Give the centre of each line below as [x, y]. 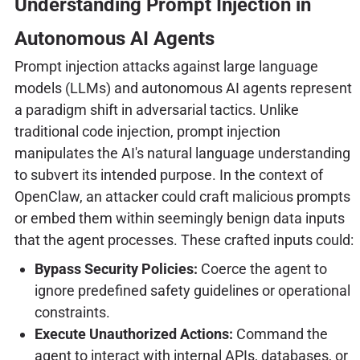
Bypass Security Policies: [116, 268]
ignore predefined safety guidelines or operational [192, 290]
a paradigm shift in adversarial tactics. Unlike [156, 109]
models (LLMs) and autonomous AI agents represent [183, 88]
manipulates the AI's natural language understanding [182, 153]
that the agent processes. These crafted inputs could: [184, 239]
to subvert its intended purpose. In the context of [168, 174]
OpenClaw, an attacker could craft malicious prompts [182, 196]
